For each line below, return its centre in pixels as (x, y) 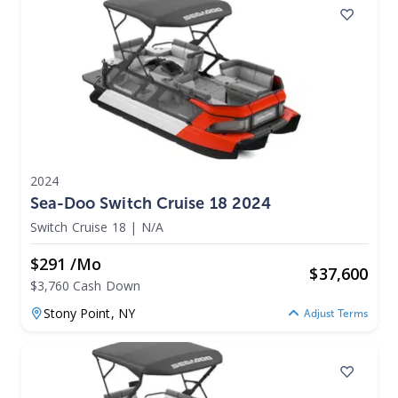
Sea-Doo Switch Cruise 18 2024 (151, 203)
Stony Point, (80, 313)
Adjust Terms (336, 314)
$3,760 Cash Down (85, 285)
